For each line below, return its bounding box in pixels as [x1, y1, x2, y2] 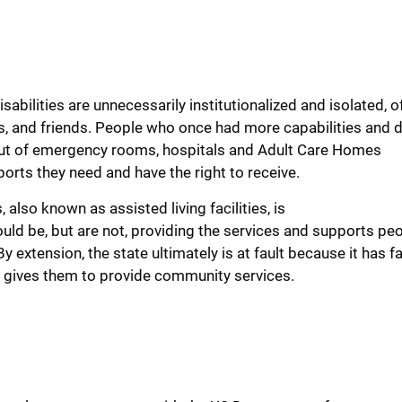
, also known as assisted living [3, 199, 206, 218]
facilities [206, 199, 267, 218]
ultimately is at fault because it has [148, 244, 389, 263]
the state [84, 244, 148, 263]
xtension [24, 244, 82, 263]
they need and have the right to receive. [33, 163, 303, 182]
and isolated [297, 96, 384, 115]
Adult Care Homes [258, 141, 381, 160]
